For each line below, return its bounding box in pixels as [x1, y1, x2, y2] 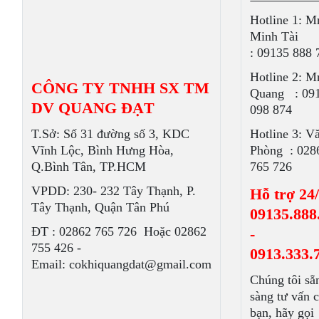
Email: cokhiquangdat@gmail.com [31, 257, 212, 271]
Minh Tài [250, 29, 299, 43]
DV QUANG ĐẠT [31, 99, 155, 115]
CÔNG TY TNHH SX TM [31, 79, 210, 95]
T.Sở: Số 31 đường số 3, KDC [31, 127, 190, 140]
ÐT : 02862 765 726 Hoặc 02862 [31, 224, 207, 238]
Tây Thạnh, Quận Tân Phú [31, 200, 170, 214]
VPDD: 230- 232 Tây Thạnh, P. [31, 184, 197, 197]
